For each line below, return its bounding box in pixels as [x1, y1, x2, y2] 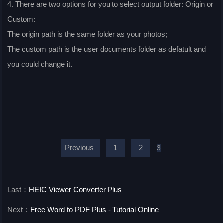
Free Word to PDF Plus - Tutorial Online [30, 205, 159, 214]
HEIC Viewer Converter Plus [29, 185, 122, 194]
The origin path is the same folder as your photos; [7, 30, 167, 39]
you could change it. [7, 60, 72, 69]
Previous [64, 143, 94, 152]
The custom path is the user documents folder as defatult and [7, 45, 206, 54]
